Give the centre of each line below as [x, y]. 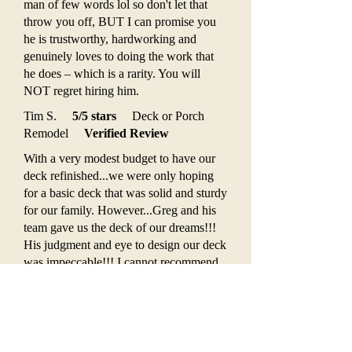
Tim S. [48, 116]
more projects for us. [76, 331]
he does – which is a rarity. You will [112, 73]
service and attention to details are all [114, 297]
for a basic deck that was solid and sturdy [125, 193]
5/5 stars [94, 116]
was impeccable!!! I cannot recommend [121, 262]
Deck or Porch [160, 116]
